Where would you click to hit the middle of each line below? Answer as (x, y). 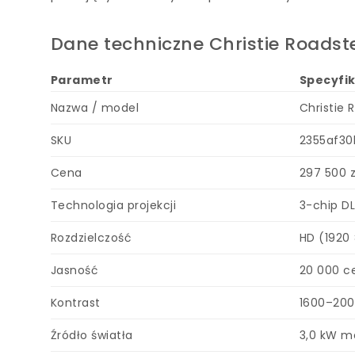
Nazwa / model (95, 108)
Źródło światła (92, 335)
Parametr (82, 80)
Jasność (74, 270)
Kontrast (75, 303)
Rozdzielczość (91, 238)
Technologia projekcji (113, 205)
